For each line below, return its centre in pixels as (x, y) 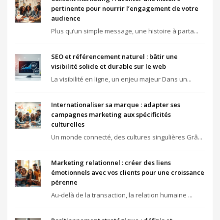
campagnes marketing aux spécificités (111, 114)
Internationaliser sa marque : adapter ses (116, 104)
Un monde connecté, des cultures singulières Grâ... (127, 137)
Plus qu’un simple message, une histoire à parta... (125, 31)
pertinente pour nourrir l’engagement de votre (125, 8)
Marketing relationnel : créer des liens (111, 162)
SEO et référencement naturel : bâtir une (114, 56)
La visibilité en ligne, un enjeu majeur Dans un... (121, 79)
